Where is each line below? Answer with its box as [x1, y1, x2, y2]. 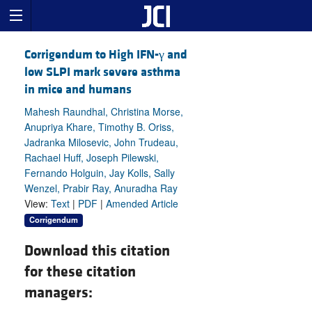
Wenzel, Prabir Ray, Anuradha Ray [24, 181, 178, 196]
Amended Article [106, 196, 178, 211]
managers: [24, 283, 93, 302]
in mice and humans [24, 81, 132, 98]
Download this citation [24, 241, 170, 260]
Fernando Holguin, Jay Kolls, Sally [24, 166, 175, 180]
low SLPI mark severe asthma [24, 64, 180, 81]
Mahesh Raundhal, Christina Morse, [24, 104, 183, 119]
